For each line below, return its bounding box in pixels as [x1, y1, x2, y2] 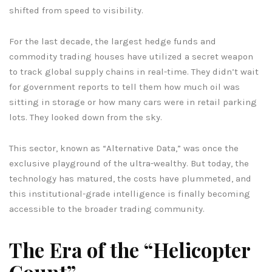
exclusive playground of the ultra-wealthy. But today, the [9, 157, 249, 169]
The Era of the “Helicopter [9, 236, 250, 263]
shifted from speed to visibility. [9, 4, 143, 16]
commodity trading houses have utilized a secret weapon [9, 50, 253, 62]
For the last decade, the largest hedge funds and [9, 35, 216, 47]
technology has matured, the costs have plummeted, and [9, 172, 251, 184]
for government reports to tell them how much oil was [9, 81, 240, 92]
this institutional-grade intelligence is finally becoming [9, 188, 250, 199]
